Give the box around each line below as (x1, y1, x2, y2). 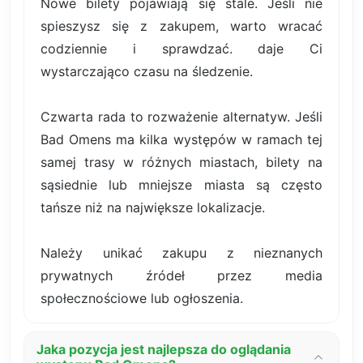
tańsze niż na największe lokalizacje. (41, 199, 265, 216)
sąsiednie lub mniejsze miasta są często (41, 177, 322, 194)
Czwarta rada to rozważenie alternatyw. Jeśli (41, 109, 322, 126)
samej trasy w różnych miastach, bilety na (41, 154, 322, 171)
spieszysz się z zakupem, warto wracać (41, 18, 322, 35)
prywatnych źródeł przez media (41, 267, 322, 284)
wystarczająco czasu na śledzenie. (41, 63, 253, 80)
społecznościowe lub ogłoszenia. (41, 290, 243, 307)
